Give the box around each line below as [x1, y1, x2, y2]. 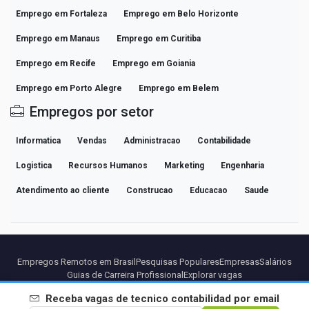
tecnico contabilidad [131, 292, 231, 305]
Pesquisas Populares [136, 256, 219, 267]
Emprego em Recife [16, 58, 96, 68]
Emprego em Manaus [16, 33, 100, 43]
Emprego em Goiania [112, 58, 195, 68]
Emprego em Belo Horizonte [123, 8, 239, 19]
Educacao [190, 185, 228, 195]
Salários [259, 256, 292, 267]
